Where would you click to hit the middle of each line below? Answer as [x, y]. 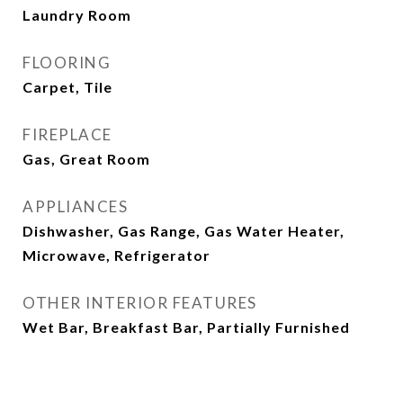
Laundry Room [77, 15]
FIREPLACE [67, 135]
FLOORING [67, 63]
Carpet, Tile [67, 87]
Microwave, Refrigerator [116, 255]
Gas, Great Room [86, 159]
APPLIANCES [75, 207]
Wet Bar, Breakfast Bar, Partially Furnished [186, 327]
